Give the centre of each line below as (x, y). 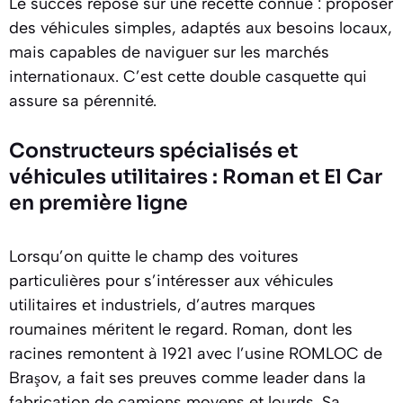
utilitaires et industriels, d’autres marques (162, 304)
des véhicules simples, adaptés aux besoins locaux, (201, 27)
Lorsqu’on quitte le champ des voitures (154, 256)
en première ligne (99, 202)
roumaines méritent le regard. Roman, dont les (181, 329)
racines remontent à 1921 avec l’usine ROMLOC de (196, 353)
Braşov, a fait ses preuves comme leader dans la (188, 377)
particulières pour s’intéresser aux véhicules (171, 280)
